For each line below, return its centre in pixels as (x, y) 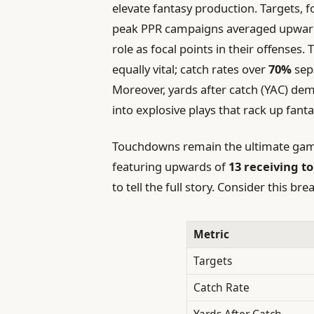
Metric (211, 234)
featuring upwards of (171, 167)
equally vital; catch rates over (191, 69)
